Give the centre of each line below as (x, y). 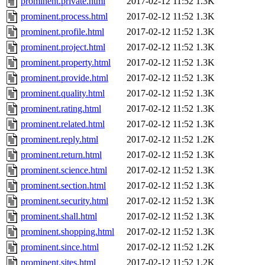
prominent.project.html (63, 47)
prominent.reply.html (59, 140)
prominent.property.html (66, 63)
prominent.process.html (64, 17)
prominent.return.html (61, 155)
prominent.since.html (60, 247)
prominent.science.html (64, 170)
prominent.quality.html (63, 93)
